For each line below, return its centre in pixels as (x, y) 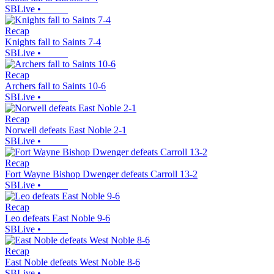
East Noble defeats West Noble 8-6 (72, 262)
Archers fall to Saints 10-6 (55, 86)
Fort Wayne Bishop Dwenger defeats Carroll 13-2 (101, 174)
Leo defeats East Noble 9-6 (57, 218)
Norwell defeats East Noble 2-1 (66, 130)
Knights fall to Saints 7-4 (53, 42)
